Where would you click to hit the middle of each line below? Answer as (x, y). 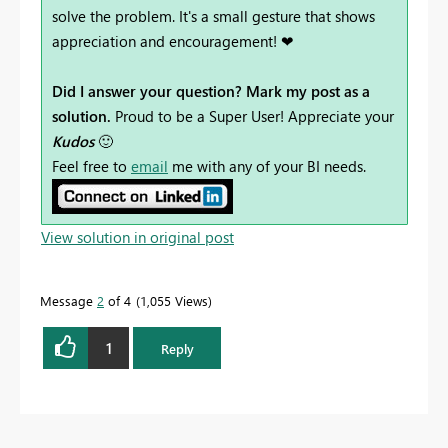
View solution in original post (137, 237)
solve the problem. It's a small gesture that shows (213, 16)
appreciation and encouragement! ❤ (173, 41)
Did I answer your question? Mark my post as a (211, 91)
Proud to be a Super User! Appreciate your (254, 116)
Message (68, 301)
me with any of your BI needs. (267, 166)
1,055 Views (174, 301)
